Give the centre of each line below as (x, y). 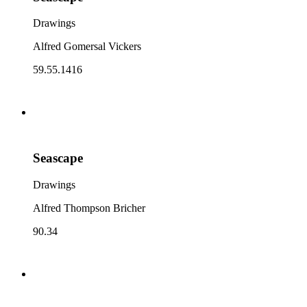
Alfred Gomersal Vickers (87, 47)
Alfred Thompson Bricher (89, 208)
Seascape (58, 158)
